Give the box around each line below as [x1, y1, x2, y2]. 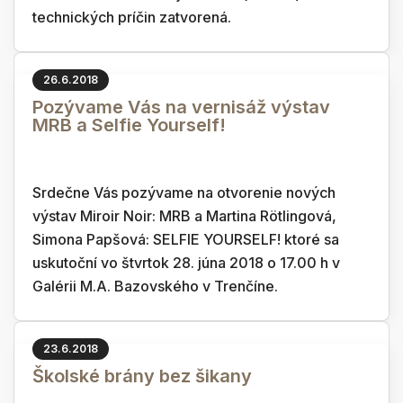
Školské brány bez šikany [32, 365, 252, 387]
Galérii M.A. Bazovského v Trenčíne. [32, 277, 278, 295]
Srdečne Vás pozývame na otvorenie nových [32, 184, 336, 201]
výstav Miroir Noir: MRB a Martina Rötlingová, [32, 207, 336, 225]
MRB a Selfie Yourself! [32, 114, 226, 136]
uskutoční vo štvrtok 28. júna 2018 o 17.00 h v [32, 254, 340, 272]
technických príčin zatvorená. [32, 8, 231, 26]
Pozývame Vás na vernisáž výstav [32, 96, 330, 118]
